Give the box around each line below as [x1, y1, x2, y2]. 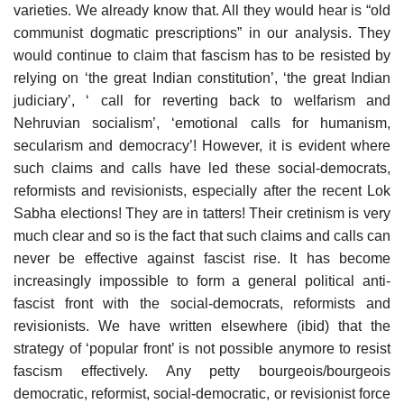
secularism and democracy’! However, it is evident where [14, 137, 390, 153]
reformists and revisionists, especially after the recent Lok [14, 182, 390, 198]
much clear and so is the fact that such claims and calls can [14, 227, 390, 243]
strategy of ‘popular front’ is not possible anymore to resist [14, 340, 390, 356]
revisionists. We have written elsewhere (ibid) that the [14, 317, 390, 334]
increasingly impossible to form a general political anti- [14, 272, 390, 289]
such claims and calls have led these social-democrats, [14, 160, 390, 176]
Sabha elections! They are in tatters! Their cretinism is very [14, 205, 390, 221]
